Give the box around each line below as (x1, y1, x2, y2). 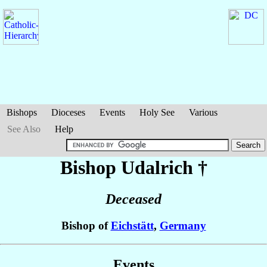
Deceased (105, 191, 162, 207)
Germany (159, 219, 206, 232)
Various (189, 107, 218, 117)
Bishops (7, 107, 37, 117)
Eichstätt (110, 219, 154, 232)
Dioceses (51, 107, 85, 117)
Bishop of (61, 219, 111, 232)
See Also (7, 124, 41, 134)
